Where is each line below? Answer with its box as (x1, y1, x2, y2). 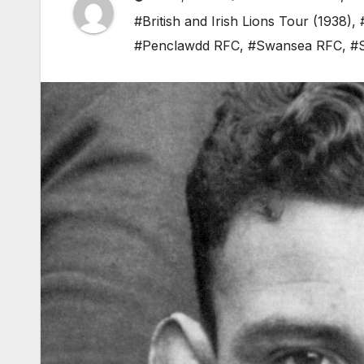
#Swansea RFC (248, 37, 342, 54)
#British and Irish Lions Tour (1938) (134, 13, 352, 30)
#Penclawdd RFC (134, 37, 240, 54)
